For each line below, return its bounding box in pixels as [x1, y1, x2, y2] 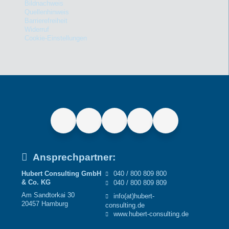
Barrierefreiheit [24, 17, 67, 25]
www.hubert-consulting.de [113, 210, 189, 218]
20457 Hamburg [21, 200, 68, 208]
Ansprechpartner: [33, 152, 116, 163]
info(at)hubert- [113, 192, 155, 200]
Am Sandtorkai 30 [21, 191, 75, 199]
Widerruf [24, 26, 49, 34]
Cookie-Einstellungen [24, 34, 87, 42]
